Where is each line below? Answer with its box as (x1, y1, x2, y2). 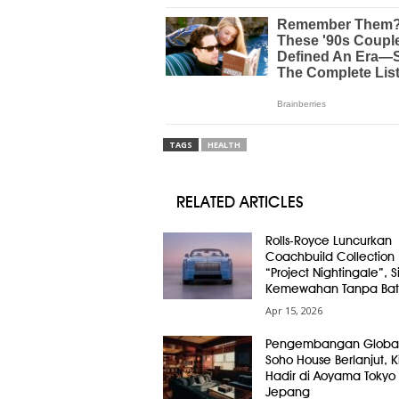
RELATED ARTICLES (175, 192, 304, 212)
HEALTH (207, 139, 240, 151)
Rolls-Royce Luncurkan (265, 233, 392, 248)
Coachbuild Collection (265, 249, 395, 265)
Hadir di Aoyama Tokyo (265, 369, 395, 384)
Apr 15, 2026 (265, 304, 322, 318)
